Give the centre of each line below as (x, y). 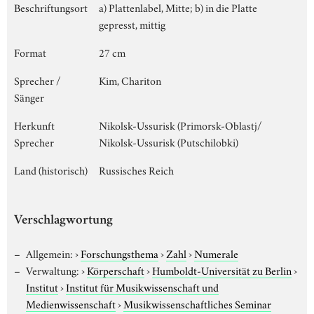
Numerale (216, 253)
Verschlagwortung (63, 221)
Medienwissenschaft (71, 303)
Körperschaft (115, 269)
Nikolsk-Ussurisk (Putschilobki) (169, 141)
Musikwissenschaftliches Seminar (197, 303)
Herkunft (34, 124)
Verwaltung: (52, 269)
